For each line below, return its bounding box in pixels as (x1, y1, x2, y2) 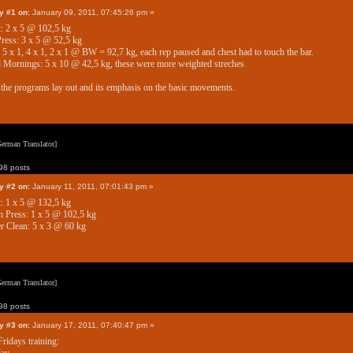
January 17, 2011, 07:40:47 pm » (30, 321, 154, 330)
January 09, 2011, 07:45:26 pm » (30, 8, 154, 17)
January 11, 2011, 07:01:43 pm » (30, 182, 154, 191)
